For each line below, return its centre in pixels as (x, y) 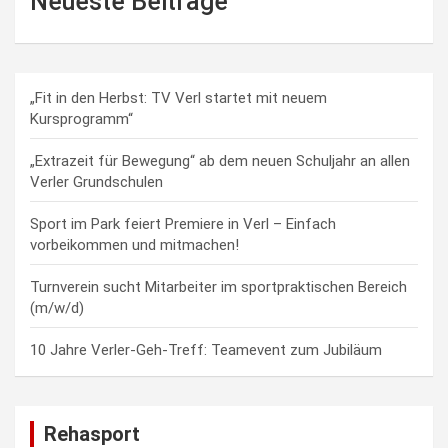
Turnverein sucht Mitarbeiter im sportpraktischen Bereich (218, 286)
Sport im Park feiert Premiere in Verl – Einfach (183, 223)
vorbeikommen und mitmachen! (134, 244)
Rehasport (92, 433)
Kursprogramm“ (81, 118)
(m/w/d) (57, 307)
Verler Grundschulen (96, 181)
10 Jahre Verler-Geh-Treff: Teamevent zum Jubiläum (206, 349)
